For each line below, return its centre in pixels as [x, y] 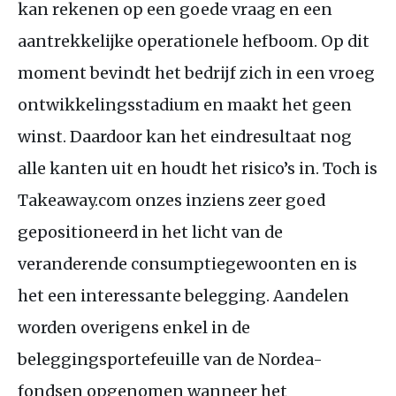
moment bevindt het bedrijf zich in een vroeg [196, 72]
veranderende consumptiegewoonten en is [187, 263]
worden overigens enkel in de [134, 327]
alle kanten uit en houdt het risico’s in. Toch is [198, 168]
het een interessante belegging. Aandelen [183, 295]
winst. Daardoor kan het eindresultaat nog [185, 136]
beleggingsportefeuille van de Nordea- [170, 359]
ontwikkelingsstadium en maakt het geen [185, 104]
